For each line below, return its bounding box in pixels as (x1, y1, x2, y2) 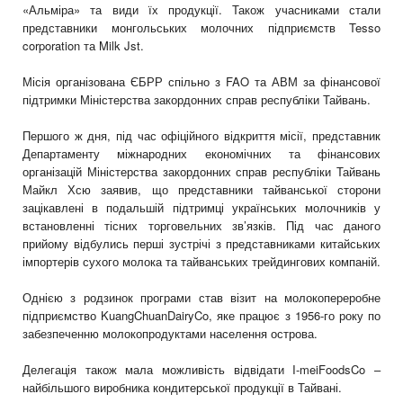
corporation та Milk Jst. (22, 37, 144, 55)
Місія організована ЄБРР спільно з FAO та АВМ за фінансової (22, 73, 381, 91)
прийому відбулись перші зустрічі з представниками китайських (22, 235, 381, 253)
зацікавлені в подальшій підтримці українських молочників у (22, 199, 381, 217)
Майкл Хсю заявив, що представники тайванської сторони (22, 181, 381, 199)
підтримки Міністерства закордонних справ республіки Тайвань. (22, 91, 371, 109)
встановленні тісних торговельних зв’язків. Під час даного (22, 217, 381, 235)
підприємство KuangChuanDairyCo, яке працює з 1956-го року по (22, 307, 381, 325)
